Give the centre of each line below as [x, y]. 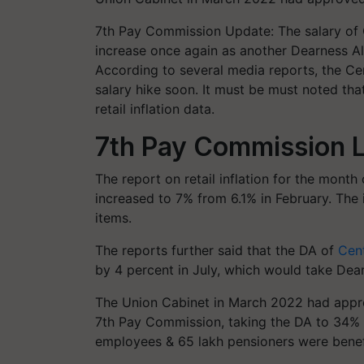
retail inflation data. [155, 108]
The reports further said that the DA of [217, 250]
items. [113, 217]
